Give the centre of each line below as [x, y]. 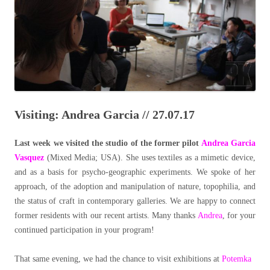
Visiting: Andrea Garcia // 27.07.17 [105, 115]
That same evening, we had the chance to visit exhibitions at [118, 259]
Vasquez [29, 158]
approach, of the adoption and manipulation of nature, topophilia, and [135, 187]
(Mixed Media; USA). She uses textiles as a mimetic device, [151, 158]
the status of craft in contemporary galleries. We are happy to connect [135, 201]
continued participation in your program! [84, 230]
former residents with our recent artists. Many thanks [106, 216]
